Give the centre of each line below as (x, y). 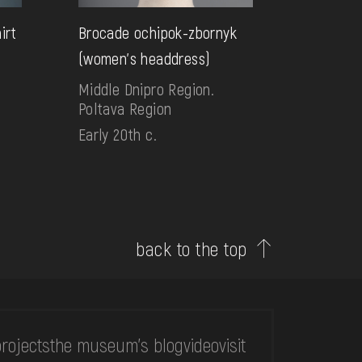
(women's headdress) (144, 59)
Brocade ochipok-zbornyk (158, 33)
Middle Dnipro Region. (146, 89)
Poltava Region (125, 109)
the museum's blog (117, 344)
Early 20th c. (118, 135)
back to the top (192, 248)
